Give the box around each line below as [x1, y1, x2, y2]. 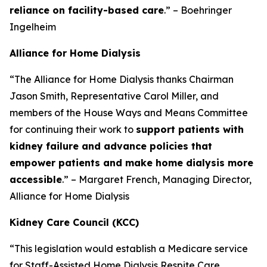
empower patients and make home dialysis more [10, 157, 253, 169]
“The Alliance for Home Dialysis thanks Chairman [10, 73, 234, 85]
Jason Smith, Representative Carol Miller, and [10, 90, 219, 102]
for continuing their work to [10, 123, 136, 135]
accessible [10, 173, 62, 185]
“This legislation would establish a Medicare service [10, 243, 248, 254]
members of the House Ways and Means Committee [10, 107, 248, 119]
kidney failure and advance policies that [10, 140, 212, 152]
